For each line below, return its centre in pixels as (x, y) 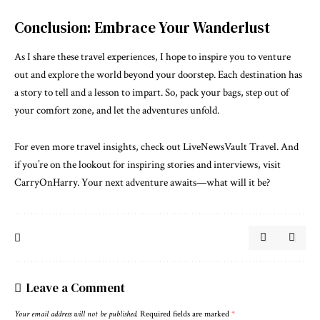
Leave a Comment (76, 287)
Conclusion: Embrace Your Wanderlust (142, 27)
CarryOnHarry (46, 182)
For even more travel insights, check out (99, 146)
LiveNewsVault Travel (230, 146)
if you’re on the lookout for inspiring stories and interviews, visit (147, 164)
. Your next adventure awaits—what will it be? (174, 182)
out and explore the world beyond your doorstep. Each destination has (158, 75)
